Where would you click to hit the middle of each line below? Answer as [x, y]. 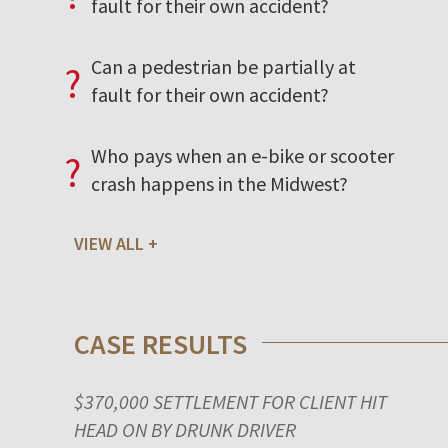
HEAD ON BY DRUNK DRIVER [184, 429]
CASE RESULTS [160, 343]
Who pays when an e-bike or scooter [242, 155]
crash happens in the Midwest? [219, 183]
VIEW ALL [108, 243]
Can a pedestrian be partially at [223, 66]
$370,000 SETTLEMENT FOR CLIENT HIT [230, 401]
